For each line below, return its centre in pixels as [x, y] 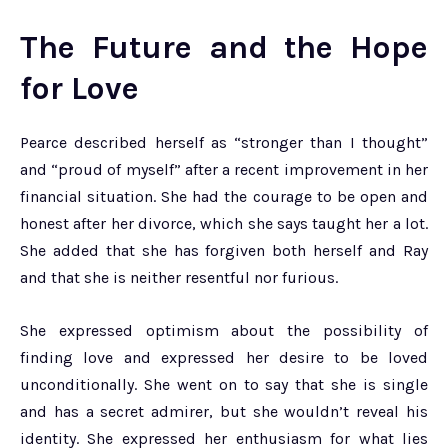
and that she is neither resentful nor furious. [179, 278]
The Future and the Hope [224, 48]
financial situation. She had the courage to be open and [224, 197]
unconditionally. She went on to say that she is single [224, 385]
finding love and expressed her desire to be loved [224, 358]
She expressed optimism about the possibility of [224, 331]
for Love [79, 89]
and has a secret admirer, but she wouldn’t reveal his [224, 412]
